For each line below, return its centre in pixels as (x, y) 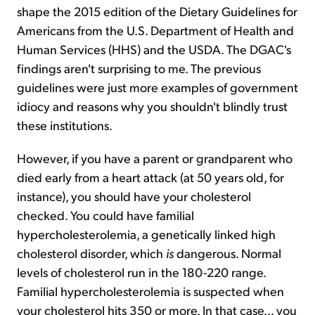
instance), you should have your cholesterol (134, 196)
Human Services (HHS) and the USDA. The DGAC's (154, 49)
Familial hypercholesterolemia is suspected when (150, 291)
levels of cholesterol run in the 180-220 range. (141, 272)
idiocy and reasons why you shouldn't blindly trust (152, 106)
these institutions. (65, 125)
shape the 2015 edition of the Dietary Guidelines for (157, 11)
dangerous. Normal (227, 253)
